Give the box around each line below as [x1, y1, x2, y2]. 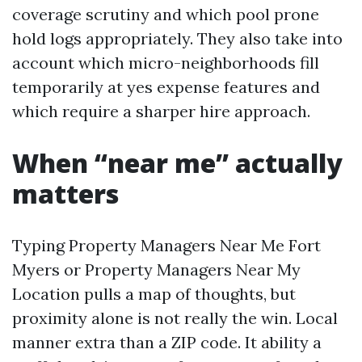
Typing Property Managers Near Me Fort [12, 235, 321, 255]
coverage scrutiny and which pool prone [12, 4, 319, 24]
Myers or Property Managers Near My [12, 259, 301, 280]
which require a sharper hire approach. [12, 101, 310, 121]
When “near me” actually [12, 145, 343, 180]
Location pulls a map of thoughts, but [12, 284, 296, 304]
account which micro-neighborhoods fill [12, 53, 319, 73]
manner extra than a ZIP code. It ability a [12, 332, 322, 352]
